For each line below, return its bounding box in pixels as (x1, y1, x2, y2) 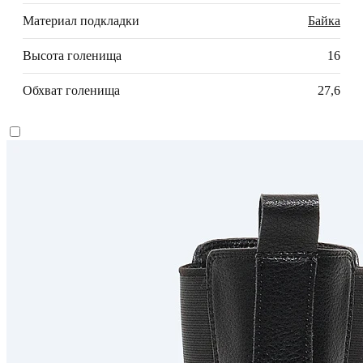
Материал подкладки (23, 14, 139, 28)
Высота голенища (23, 49, 122, 63)
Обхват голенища (23, 83, 120, 98)
